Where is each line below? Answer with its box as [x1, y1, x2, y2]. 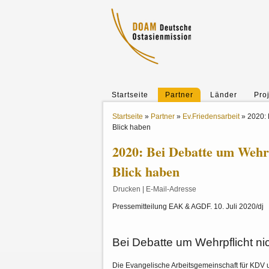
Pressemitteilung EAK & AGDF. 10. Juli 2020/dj [112, 202, 264, 211]
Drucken [113, 185, 141, 193]
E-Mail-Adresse [146, 185, 196, 193]
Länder [210, 91, 237, 99]
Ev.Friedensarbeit [183, 112, 240, 121]
